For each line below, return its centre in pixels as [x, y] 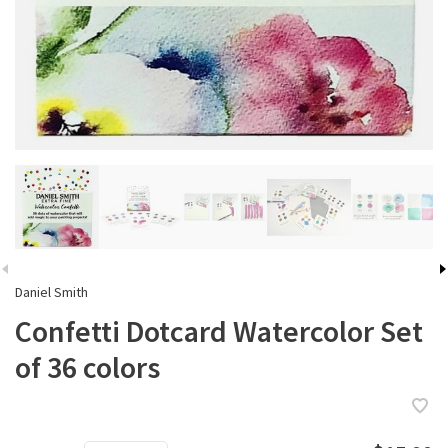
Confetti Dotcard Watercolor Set [219, 331]
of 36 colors [87, 367]
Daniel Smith [51, 292]
